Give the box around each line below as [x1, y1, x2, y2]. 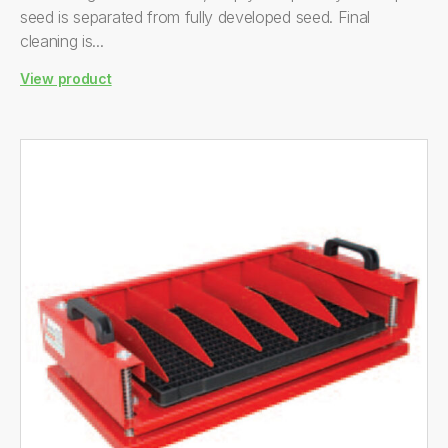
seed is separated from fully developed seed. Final [20, 7, 370, 27]
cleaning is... [20, 31, 104, 51]
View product [20, 70, 112, 87]
